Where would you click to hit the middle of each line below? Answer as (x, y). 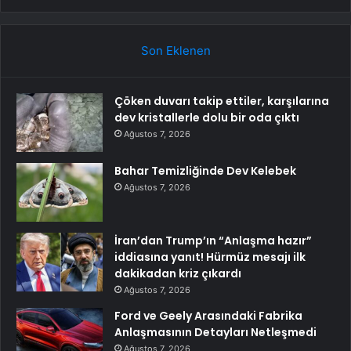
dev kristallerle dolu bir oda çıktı (207, 117)
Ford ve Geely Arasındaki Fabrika (208, 315)
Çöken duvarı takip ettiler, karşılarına (222, 101)
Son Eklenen (175, 50)
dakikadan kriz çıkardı (178, 273)
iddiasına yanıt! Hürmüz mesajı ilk (210, 257)
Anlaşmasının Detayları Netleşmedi (215, 332)
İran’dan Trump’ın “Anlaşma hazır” (213, 240)
